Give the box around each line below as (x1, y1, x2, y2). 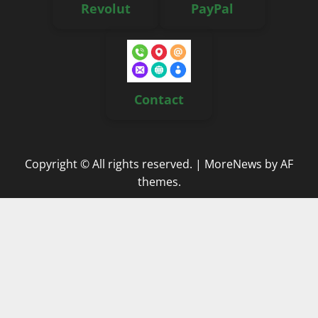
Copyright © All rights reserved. (25, 156, 195, 172)
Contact (134, 91, 184, 109)
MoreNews (204, 156, 262, 172)
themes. (137, 174, 181, 190)
